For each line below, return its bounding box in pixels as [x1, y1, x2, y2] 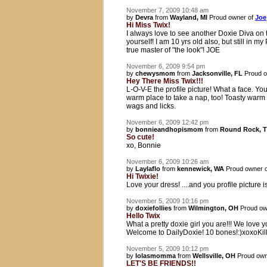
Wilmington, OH [188, 204, 238, 212]
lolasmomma [135, 252, 176, 259]
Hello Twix [126, 212, 160, 220]
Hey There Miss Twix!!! [126, 77, 203, 85]
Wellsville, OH [193, 252, 235, 259]
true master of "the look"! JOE [126, 46, 220, 54]
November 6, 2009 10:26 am [126, 158, 209, 165]
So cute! [126, 133, 154, 141]
